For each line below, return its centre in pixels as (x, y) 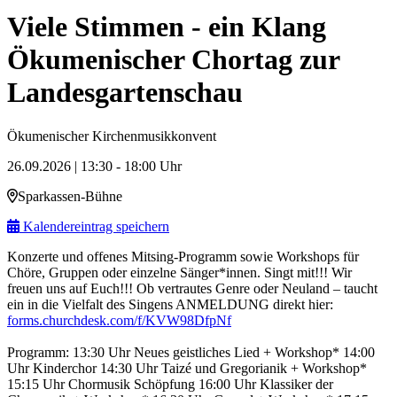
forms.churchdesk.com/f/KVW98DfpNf (119, 320)
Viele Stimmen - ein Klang (167, 27)
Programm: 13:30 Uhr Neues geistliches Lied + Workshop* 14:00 (191, 352)
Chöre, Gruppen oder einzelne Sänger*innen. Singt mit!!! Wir (179, 272)
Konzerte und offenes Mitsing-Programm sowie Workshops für (183, 256)
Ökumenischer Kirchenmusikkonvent (112, 136)
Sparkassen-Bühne (70, 196)
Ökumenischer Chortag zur (173, 60)
